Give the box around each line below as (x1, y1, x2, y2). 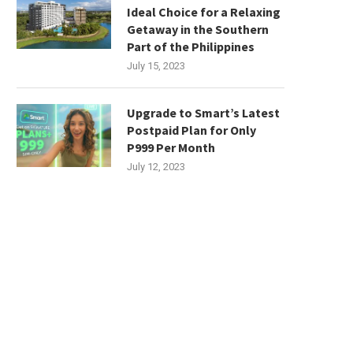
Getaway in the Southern (127, 21, 269, 38)
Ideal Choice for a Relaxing (127, 4, 281, 20)
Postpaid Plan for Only (127, 122, 256, 139)
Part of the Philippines (127, 39, 255, 55)
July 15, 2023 (127, 60, 185, 72)
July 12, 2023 (127, 161, 185, 173)
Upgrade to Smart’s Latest (127, 105, 280, 121)
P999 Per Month (127, 139, 215, 156)
